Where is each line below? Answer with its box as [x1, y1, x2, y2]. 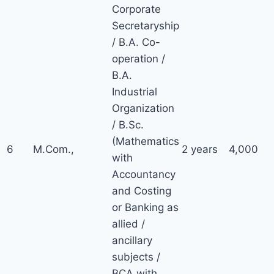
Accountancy [112, 168, 176, 180]
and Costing [112, 185, 171, 197]
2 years [182, 143, 218, 155]
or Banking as [112, 201, 179, 213]
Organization [112, 102, 174, 114]
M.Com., [33, 143, 74, 155]
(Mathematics [112, 135, 179, 147]
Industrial [112, 86, 157, 98]
